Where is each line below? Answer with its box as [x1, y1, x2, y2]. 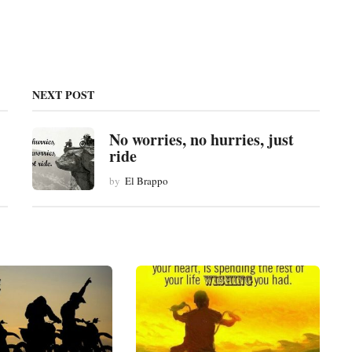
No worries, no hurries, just [108, 128, 294, 152]
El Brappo [124, 173, 168, 188]
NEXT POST [31, 86, 94, 104]
